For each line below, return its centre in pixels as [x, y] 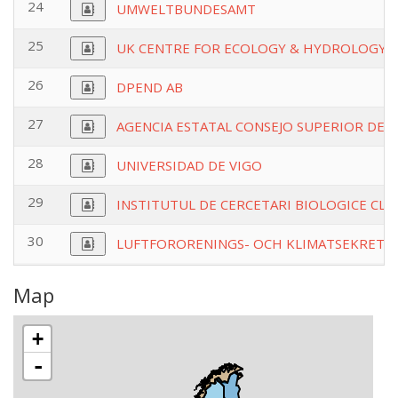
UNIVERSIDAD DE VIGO [189, 165]
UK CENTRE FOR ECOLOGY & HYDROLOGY [251, 48]
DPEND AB [150, 87]
